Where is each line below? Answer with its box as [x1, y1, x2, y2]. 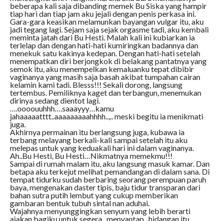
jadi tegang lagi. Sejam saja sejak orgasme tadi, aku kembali [9, 25, 209, 35]
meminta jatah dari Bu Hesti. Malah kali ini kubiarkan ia [9, 33, 195, 42]
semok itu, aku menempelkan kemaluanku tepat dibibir [9, 64, 194, 74]
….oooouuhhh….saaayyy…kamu [9, 104, 114, 113]
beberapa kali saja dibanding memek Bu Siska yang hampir [9, 1, 207, 11]
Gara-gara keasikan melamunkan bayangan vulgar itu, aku [9, 17, 204, 27]
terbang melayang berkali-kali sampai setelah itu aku [9, 135, 187, 145]
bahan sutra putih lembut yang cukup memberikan [9, 190, 178, 200]
